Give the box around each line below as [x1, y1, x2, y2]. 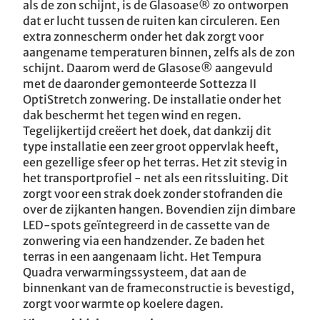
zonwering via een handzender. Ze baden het [23, 234, 265, 248]
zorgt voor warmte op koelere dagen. [23, 296, 224, 311]
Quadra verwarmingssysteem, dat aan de [23, 265, 246, 279]
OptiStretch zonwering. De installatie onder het [23, 92, 281, 106]
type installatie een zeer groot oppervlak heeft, [23, 139, 279, 154]
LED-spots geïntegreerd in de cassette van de [23, 218, 270, 232]
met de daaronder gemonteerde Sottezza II [23, 76, 256, 91]
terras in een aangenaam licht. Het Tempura [23, 249, 261, 264]
